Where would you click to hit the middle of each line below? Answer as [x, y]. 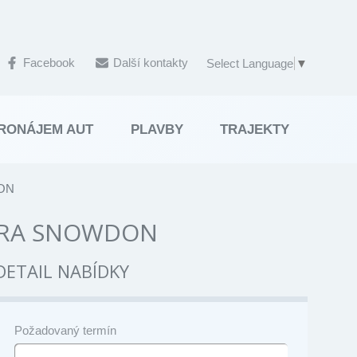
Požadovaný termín [65, 330]
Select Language [250, 63]
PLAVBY [157, 129]
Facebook [49, 63]
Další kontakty [151, 63]
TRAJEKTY [254, 129]
